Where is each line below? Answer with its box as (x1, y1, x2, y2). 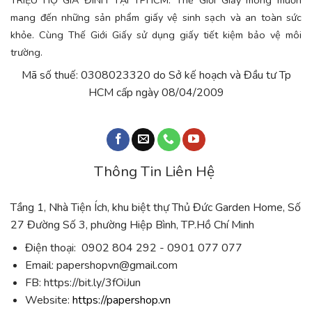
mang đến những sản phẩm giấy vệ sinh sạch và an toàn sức (10, 10, 302, 25)
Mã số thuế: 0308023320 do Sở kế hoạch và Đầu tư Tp (21, 68, 291, 84)
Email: (24, 258, 54, 274)
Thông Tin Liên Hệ (94, 162, 218, 182)
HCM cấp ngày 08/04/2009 (88, 85, 224, 101)
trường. (10, 45, 45, 60)
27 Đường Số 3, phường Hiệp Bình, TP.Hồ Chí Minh (10, 217, 254, 233)
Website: (24, 292, 72, 309)
